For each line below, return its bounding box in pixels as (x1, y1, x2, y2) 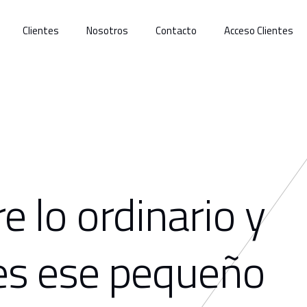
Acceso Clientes (224, 23, 293, 38)
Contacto (156, 23, 197, 38)
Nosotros (86, 23, 128, 38)
